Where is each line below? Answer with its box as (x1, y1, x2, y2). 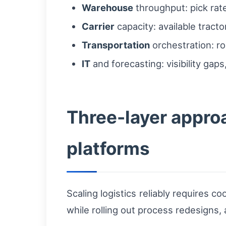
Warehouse (82, 2, 133, 13)
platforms (67, 138, 150, 159)
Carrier (82, 21, 115, 32)
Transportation (82, 39, 150, 50)
